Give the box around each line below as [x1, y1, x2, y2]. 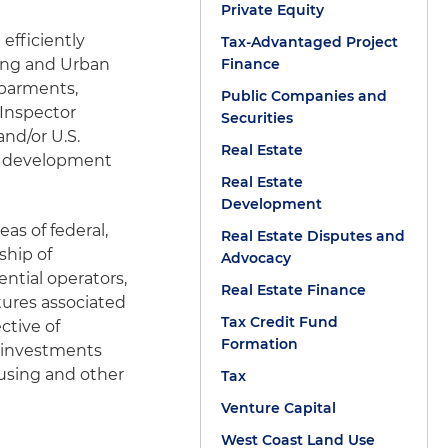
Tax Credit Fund [220, 313, 338, 331]
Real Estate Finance [220, 281, 366, 299]
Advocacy [220, 249, 291, 267]
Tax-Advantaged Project [220, 33, 398, 51]
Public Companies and [220, 87, 387, 105]
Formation [220, 335, 298, 353]
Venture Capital [220, 399, 336, 417]
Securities [220, 109, 293, 127]
